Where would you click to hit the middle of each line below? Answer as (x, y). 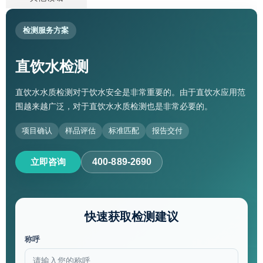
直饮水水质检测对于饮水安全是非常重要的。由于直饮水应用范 (130, 92)
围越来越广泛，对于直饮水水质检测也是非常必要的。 (114, 107)
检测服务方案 (46, 31)
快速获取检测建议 (131, 217)
